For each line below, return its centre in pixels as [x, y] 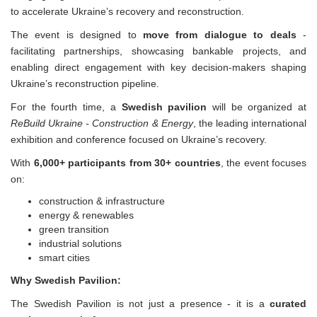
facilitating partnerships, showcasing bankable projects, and [158, 51]
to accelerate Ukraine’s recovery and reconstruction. [127, 11]
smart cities [64, 257]
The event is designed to [77, 34]
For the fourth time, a [66, 106]
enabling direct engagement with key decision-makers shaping [158, 67]
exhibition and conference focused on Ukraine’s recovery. [139, 139]
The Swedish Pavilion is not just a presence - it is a [140, 303]
